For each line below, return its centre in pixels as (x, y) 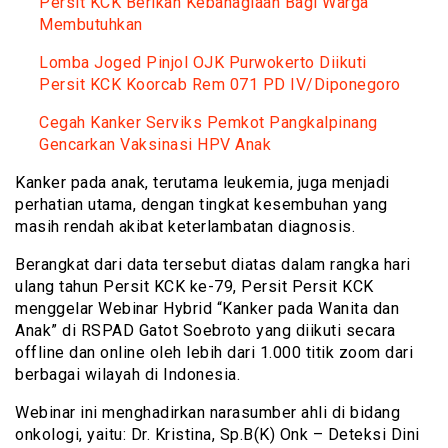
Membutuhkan (91, 24)
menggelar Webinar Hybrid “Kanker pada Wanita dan (207, 308)
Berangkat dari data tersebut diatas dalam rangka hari (213, 264)
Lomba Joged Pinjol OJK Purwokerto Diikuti (203, 62)
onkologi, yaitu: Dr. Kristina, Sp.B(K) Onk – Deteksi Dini (217, 434)
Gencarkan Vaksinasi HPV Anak (155, 144)
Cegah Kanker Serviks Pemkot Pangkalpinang (208, 122)
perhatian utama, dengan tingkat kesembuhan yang (201, 204)
